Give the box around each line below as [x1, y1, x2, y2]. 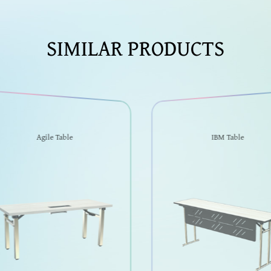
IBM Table [207, 131, 240, 143]
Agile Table [29, 131, 66, 143]
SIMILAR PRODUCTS [47, 32, 224, 64]
